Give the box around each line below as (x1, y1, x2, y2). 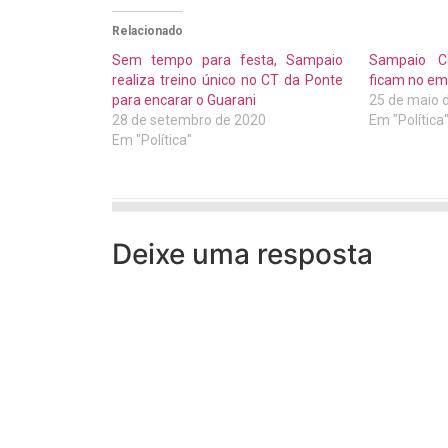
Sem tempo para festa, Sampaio (112, 52, 344, 69)
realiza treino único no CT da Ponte (112, 72, 344, 89)
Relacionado (112, 24, 183, 39)
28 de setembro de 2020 (112, 112, 266, 129)
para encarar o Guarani (112, 92, 256, 109)
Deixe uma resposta (112, 237, 373, 272)
